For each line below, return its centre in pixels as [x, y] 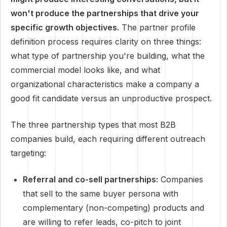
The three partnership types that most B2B [93, 125]
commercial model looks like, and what [85, 70]
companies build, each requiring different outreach [108, 139]
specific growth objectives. [65, 27]
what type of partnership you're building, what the [108, 56]
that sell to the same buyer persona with [101, 194]
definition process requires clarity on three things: [106, 42]
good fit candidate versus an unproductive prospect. [111, 98]
